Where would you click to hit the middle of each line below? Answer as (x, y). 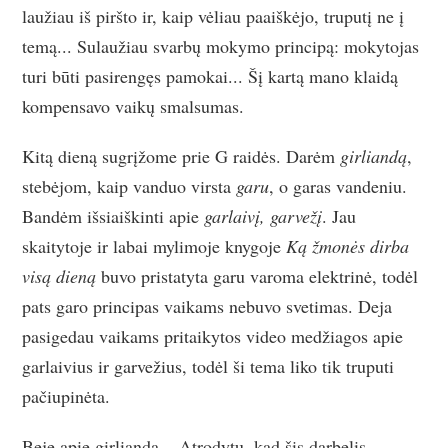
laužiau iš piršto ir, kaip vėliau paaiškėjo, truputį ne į (213, 15)
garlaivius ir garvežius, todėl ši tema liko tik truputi (208, 365)
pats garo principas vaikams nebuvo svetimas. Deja (207, 305)
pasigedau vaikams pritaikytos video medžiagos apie (213, 335)
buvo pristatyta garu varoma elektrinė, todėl (257, 275)
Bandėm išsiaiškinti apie (113, 215)
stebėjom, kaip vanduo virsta (129, 185)
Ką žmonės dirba (348, 245)
